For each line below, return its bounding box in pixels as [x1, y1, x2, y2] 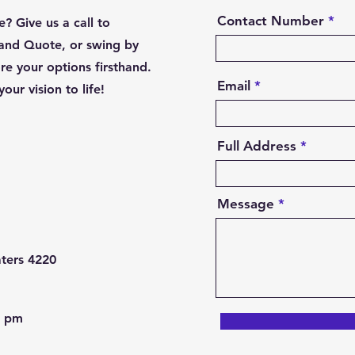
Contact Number [217, 13, 324, 29]
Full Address [217, 138, 296, 154]
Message [217, 196, 274, 212]
